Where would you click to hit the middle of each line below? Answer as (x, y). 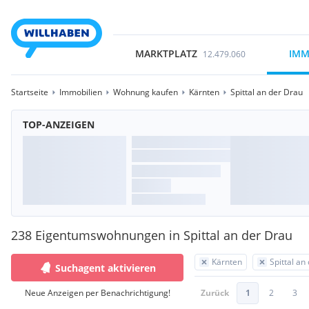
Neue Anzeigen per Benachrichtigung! (97, 293)
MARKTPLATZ (166, 53)
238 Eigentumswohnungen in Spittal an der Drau (152, 235)
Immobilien (81, 92)
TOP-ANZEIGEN (59, 124)
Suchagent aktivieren (106, 268)
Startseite (30, 92)
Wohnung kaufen (146, 92)
